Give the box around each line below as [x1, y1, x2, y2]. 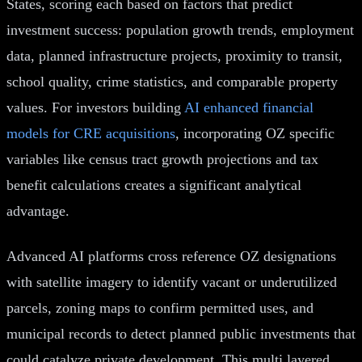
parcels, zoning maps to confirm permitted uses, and [6, 299, 314, 316]
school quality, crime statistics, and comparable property [6, 73, 338, 90]
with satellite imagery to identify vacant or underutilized [6, 273, 337, 290]
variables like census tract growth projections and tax [6, 150, 318, 167]
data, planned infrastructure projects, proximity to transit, [6, 47, 343, 64]
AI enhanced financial [184, 99, 314, 116]
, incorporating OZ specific [175, 124, 335, 141]
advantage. [6, 202, 69, 219]
